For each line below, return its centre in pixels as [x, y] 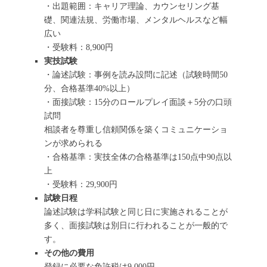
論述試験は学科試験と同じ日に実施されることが [136, 212]
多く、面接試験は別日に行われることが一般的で [136, 226]
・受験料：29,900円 [81, 185]
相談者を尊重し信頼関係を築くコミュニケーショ [136, 130]
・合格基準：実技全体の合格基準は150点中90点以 [138, 157]
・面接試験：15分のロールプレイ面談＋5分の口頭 [138, 103]
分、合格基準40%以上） [89, 89]
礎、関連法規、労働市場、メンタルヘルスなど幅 [136, 20]
